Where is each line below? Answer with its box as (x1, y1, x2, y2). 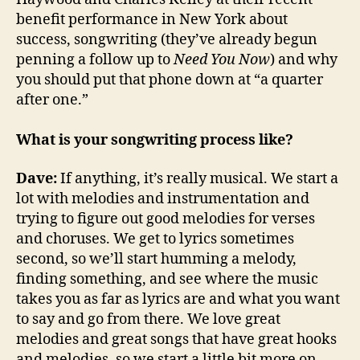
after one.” (16, 91, 88, 110)
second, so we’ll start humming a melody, (16, 249, 297, 268)
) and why (270, 51, 337, 70)
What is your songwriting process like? (16, 131, 293, 150)
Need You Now (174, 51, 270, 70)
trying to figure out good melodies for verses (16, 209, 315, 228)
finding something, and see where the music (16, 269, 318, 288)
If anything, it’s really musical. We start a (57, 169, 338, 188)
